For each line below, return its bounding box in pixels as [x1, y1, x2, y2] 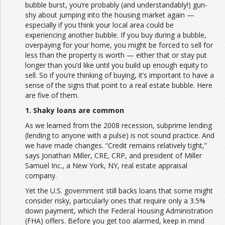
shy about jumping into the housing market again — [25, 10, 194, 20]
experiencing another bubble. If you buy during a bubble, [25, 30, 206, 40]
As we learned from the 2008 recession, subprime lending [25, 120, 212, 130]
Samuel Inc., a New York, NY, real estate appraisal [25, 160, 187, 170]
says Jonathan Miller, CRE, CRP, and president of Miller [25, 150, 202, 160]
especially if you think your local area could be [25, 20, 174, 30]
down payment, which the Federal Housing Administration [25, 205, 213, 215]
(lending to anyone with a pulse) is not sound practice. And [25, 130, 214, 140]
